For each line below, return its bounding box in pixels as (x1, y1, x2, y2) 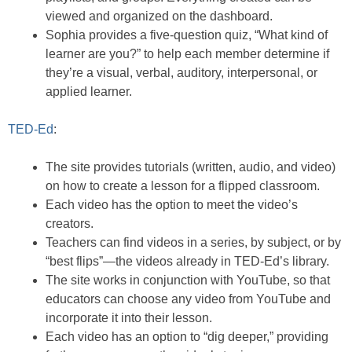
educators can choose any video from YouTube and (46, 292, 331, 306)
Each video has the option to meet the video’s (46, 198, 298, 211)
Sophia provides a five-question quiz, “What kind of (46, 28, 328, 42)
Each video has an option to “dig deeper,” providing (46, 330, 328, 343)
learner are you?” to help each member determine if (46, 47, 329, 60)
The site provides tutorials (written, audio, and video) (46, 160, 335, 174)
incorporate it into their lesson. (46, 311, 212, 324)
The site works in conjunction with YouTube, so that (46, 273, 330, 287)
